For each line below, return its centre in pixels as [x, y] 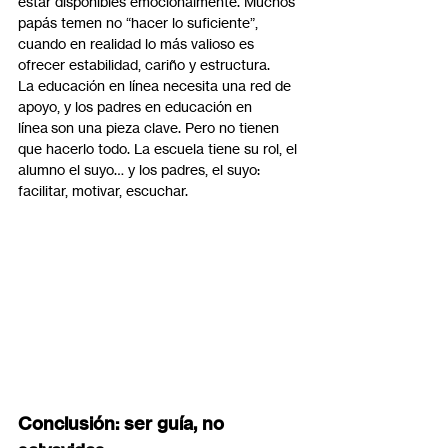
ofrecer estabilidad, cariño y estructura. [144, 65]
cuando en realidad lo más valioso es [138, 44]
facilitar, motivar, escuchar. [103, 191]
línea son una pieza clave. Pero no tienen [150, 128]
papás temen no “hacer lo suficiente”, [140, 23]
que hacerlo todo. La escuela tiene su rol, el [159, 149]
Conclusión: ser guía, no [123, 424]
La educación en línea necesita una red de [156, 86]
